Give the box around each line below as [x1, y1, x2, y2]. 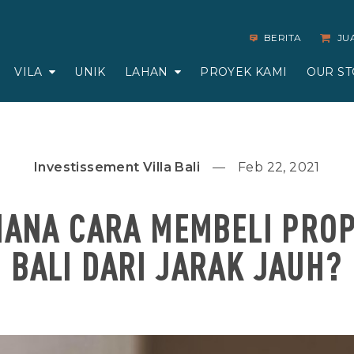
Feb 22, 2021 [238, 160, 320, 175]
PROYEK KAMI [200, 64, 288, 79]
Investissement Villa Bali [34, 160, 201, 175]
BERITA [263, 32, 302, 44]
